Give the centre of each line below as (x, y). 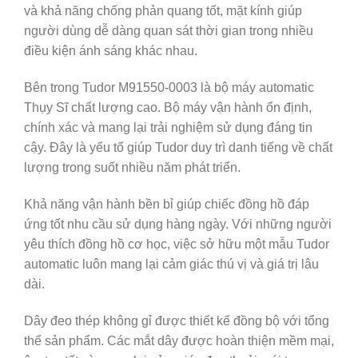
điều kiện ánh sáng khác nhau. (111, 51)
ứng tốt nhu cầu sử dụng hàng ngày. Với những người (178, 224)
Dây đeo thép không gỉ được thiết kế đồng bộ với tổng (177, 320)
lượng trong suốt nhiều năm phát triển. (132, 168)
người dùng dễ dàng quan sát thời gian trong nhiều (169, 31)
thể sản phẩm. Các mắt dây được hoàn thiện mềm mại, (179, 340)
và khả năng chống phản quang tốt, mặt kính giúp (163, 11)
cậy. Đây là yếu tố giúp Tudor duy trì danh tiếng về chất (178, 148)
